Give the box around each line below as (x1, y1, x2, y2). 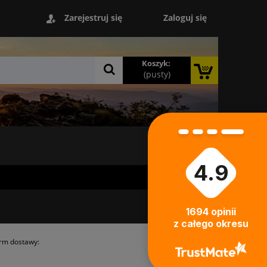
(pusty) (144, 69, 170, 80)
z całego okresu (173, 218, 249, 230)
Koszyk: (142, 58, 170, 69)
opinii (211, 206, 236, 218)
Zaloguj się (163, 11, 207, 23)
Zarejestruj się (64, 12, 122, 24)
